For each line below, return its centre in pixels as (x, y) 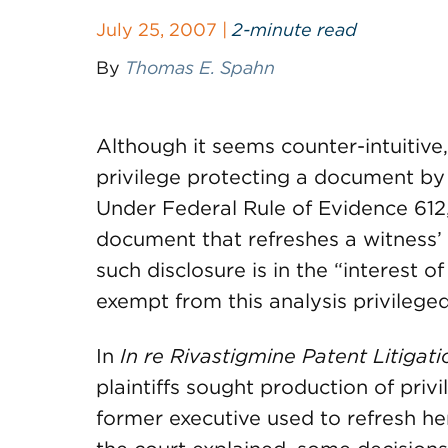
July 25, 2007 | (164, 29)
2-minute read (294, 29)
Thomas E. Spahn (200, 67)
